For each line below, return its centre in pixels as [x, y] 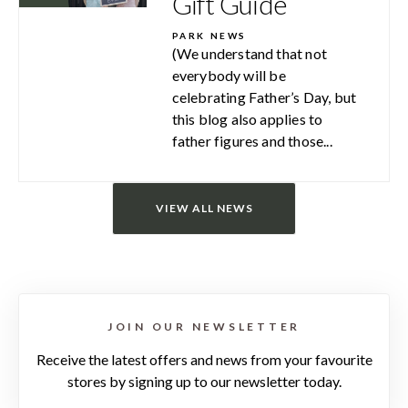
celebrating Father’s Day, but [264, 97]
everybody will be [229, 75]
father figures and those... [252, 140]
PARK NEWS [209, 35]
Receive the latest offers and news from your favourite [204, 359]
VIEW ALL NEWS [204, 208]
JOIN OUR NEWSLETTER [204, 326]
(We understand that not [250, 53]
